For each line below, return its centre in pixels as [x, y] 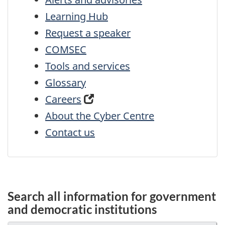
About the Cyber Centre [100, 116]
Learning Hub [77, 17]
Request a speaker [88, 33]
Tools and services [88, 66]
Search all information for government [112, 196]
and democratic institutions [82, 209]
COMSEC [66, 50]
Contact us [70, 133]
